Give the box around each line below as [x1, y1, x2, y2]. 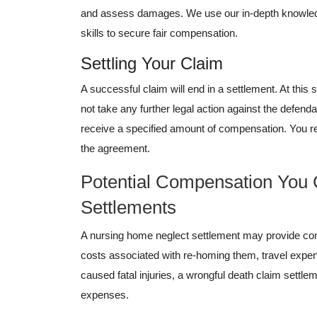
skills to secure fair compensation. [81, 27, 241, 40]
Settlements [81, 197, 181, 219]
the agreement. [81, 142, 153, 155]
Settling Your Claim [81, 54, 228, 74]
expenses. [81, 289, 132, 301]
